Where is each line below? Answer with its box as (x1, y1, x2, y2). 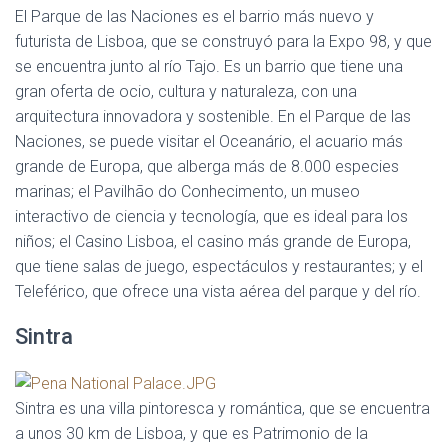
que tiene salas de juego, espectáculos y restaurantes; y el (15, 257, 423, 277)
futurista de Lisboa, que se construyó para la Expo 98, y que (15, 32, 432, 52)
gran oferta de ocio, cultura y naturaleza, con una (15, 82, 357, 102)
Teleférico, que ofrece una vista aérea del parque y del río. (15, 282, 421, 302)
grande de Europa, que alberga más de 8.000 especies (15, 157, 399, 177)
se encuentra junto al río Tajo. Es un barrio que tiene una (15, 57, 403, 77)
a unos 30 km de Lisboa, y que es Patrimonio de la (15, 423, 368, 443)
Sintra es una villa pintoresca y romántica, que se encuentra (15, 398, 430, 418)
